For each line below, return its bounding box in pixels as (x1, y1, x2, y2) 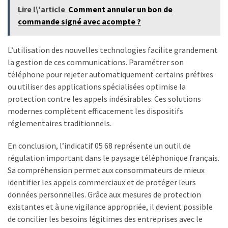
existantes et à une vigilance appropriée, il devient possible (8, 202, 213, 212)
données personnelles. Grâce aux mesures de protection (8, 189, 201, 200)
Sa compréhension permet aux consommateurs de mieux (8, 165, 205, 176)
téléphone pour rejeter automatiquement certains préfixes (8, 69, 213, 80)
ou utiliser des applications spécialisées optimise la (8, 81, 186, 92)
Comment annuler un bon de (68, 4, 173, 15)
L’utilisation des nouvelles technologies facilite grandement (8, 45, 218, 55)
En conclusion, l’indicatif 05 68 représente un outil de (8, 140, 191, 151)
